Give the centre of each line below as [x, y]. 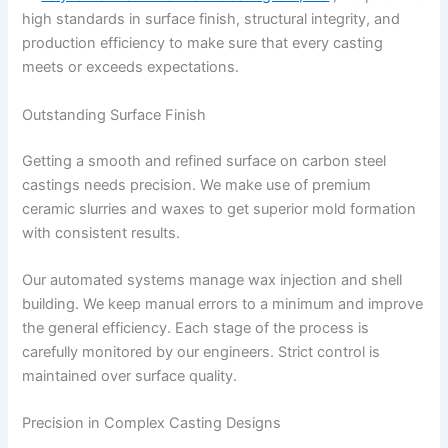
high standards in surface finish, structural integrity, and [211, 19]
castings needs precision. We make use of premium [197, 184]
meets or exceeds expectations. [131, 67]
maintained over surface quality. [130, 375]
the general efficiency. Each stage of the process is [196, 327]
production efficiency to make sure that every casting [203, 43]
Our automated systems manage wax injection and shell [212, 279]
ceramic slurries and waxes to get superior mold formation [219, 208]
